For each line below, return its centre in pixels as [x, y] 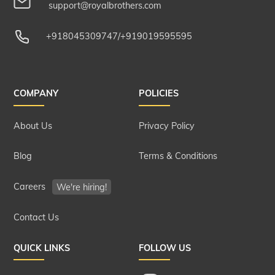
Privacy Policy [167, 126]
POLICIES [159, 94]
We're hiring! [81, 187]
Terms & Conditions [178, 156]
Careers [30, 187]
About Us [33, 126]
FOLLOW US [165, 248]
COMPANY [36, 94]
